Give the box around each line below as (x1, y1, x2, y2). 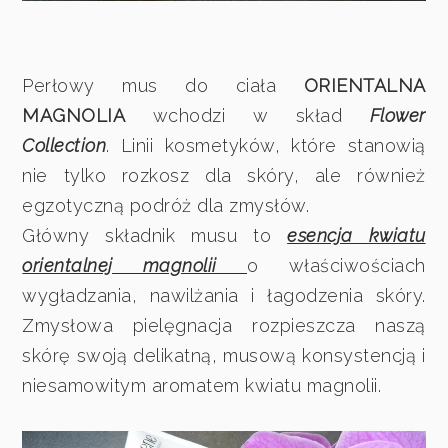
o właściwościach (247, 254, 426, 276)
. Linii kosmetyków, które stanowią (106, 134, 426, 156)
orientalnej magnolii (22, 254, 248, 276)
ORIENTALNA (303, 74, 426, 96)
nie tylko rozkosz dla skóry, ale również (22, 164, 426, 186)
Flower (342, 104, 426, 126)
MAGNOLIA (22, 104, 126, 126)
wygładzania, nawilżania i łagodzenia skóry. (22, 284, 426, 306)
